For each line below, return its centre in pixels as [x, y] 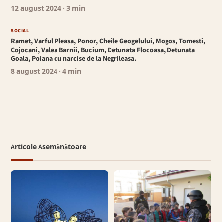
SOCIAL [20, 31]
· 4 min [70, 72]
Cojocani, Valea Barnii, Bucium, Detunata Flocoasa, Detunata [103, 50]
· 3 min [74, 9]
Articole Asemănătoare [49, 147]
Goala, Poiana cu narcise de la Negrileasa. [74, 59]
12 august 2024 [36, 9]
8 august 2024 [34, 72]
